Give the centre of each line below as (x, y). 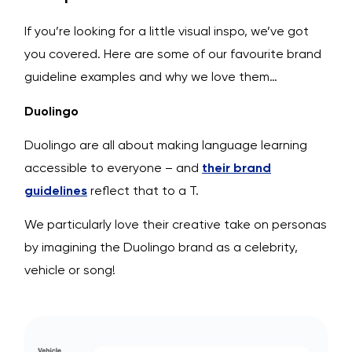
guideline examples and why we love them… (151, 77)
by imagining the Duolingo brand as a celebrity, (161, 247)
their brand (236, 167)
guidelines (56, 190)
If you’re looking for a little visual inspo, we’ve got (167, 31)
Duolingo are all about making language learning (166, 145)
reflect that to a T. (143, 190)
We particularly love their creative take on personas (176, 225)
